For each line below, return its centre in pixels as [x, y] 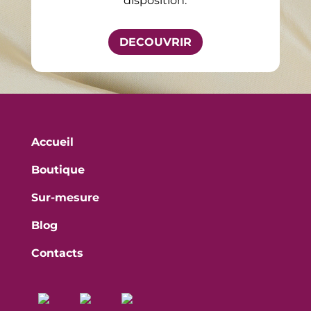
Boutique [58, 169]
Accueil [52, 142]
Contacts [57, 253]
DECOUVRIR [155, 42]
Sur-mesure [65, 197]
